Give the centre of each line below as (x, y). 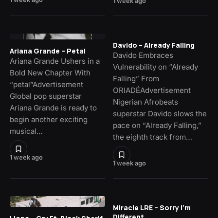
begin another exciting (49, 120)
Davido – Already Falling (154, 45)
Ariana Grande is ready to (53, 108)
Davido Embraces (143, 55)
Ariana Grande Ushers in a (55, 61)
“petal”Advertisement (46, 85)
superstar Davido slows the (160, 114)
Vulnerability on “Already (155, 67)
